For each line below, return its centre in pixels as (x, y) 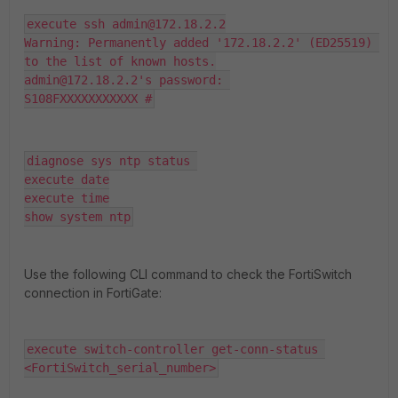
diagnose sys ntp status (112, 160)
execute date (67, 179)
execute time (67, 198)
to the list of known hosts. (120, 61)
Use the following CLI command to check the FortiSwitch (188, 274)
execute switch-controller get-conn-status (172, 349)
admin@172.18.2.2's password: (127, 80)
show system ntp (77, 216)
